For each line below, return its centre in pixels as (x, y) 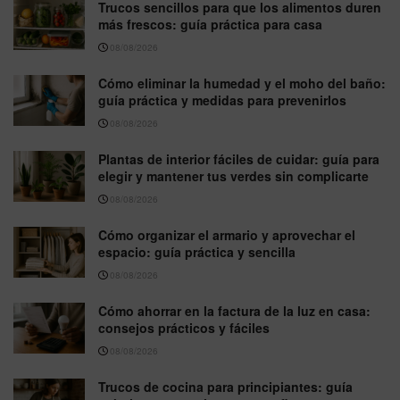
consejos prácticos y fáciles (184, 327)
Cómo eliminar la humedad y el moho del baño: (242, 83)
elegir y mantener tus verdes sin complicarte (233, 175)
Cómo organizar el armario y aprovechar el (227, 234)
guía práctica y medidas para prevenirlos (222, 100)
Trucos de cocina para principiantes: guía (225, 386)
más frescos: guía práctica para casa (210, 24)
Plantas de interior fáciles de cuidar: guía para (239, 158)
